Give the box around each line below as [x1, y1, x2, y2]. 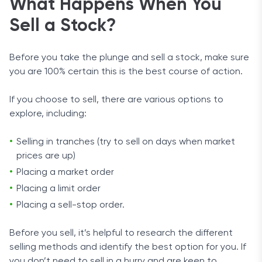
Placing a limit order [16, 184, 101, 194]
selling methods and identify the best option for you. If [9, 243, 246, 252]
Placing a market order [16, 168, 114, 177]
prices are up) [16, 151, 75, 161]
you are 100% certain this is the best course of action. [9, 67, 243, 77]
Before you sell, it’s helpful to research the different [9, 229, 233, 238]
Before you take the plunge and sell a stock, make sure [9, 53, 249, 63]
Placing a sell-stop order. [16, 201, 125, 210]
